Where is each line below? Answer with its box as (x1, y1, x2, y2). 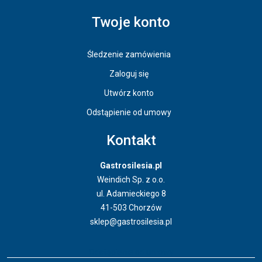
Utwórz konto (104, 88, 154, 98)
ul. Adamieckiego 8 (96, 189, 166, 199)
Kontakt (106, 132, 156, 149)
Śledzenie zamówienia (87, 50, 171, 60)
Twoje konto (92, 14, 170, 31)
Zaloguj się (109, 69, 149, 79)
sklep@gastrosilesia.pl (90, 217, 172, 227)
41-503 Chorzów (100, 203, 162, 213)
